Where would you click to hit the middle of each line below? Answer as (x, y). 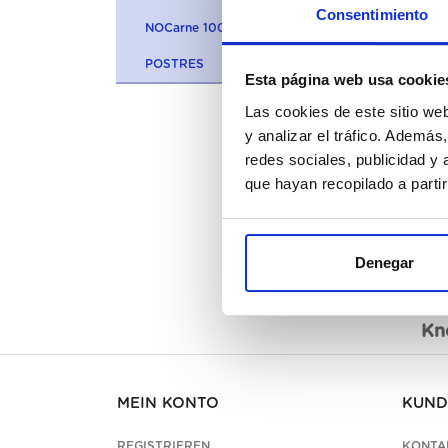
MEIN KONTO (168, 403)
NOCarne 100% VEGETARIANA (237, 27)
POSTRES (174, 63)
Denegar (384, 263)
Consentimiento (372, 14)
